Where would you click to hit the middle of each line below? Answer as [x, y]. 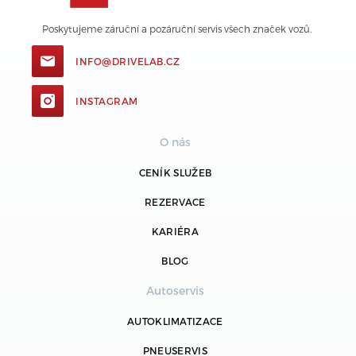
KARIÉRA [175, 231]
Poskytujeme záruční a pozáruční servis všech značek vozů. [178, 28]
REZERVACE [175, 201]
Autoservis [175, 290]
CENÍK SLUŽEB [175, 172]
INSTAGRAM [107, 101]
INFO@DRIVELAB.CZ [128, 61]
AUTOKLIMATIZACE [175, 321]
